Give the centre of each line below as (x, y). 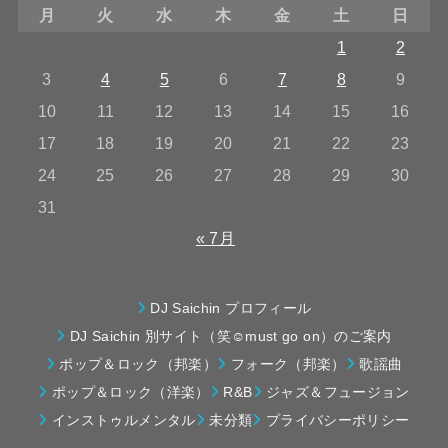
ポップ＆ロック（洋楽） (130, 391)
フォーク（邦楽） (288, 363)
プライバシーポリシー (337, 419)
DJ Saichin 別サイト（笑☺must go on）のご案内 (230, 335)
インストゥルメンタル (124, 419)
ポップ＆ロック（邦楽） (138, 363)
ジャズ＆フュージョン (338, 391)
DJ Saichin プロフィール (231, 307)
